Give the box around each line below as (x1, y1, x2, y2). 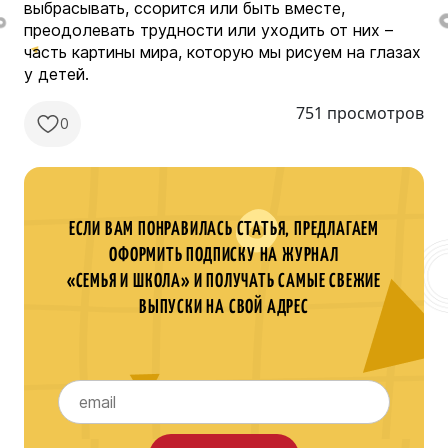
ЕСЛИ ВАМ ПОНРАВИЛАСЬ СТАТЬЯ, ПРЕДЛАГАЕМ (68, 219, 380, 239)
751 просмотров (296, 101, 424, 124)
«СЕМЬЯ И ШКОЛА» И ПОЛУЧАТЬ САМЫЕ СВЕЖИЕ (66, 271, 382, 291)
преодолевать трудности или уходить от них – (24, 19, 393, 40)
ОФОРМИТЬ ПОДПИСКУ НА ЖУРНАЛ (109, 245, 339, 265)
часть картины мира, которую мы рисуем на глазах (24, 41, 421, 62)
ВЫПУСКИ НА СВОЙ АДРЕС (139, 297, 309, 317)
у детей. (24, 63, 94, 84)
